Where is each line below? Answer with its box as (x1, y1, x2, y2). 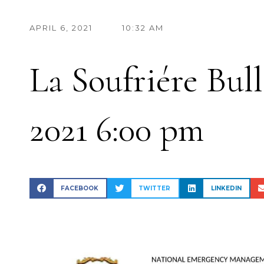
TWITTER (138, 184, 171, 192)
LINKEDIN (210, 184, 242, 192)
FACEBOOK (60, 184, 98, 192)
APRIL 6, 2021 (29, 23, 93, 32)
